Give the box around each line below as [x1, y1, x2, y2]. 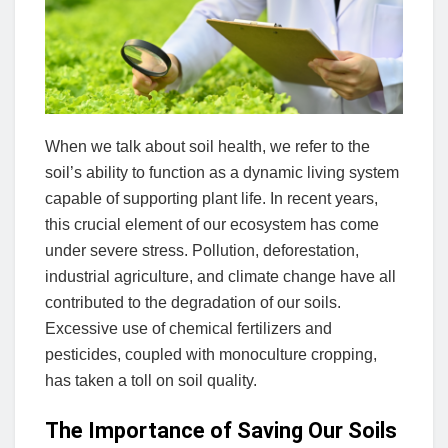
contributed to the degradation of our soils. [45, 294, 341, 312]
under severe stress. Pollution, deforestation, [45, 242, 359, 260]
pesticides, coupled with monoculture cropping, [45, 346, 377, 364]
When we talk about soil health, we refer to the [45, 138, 370, 156]
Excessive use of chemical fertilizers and [45, 320, 332, 338]
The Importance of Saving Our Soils [45, 417, 397, 443]
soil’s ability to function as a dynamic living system [45, 164, 399, 182]
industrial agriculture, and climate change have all [45, 268, 396, 286]
